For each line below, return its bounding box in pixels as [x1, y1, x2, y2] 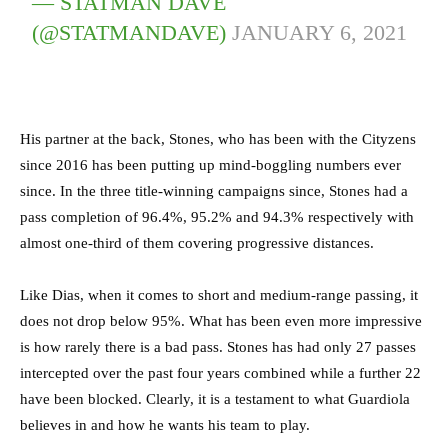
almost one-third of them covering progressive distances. [20, 235, 374, 252]
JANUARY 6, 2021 [232, 20, 408, 46]
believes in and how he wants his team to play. [20, 417, 310, 434]
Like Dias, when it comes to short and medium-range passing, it [20, 287, 418, 304]
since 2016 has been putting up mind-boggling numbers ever [20, 157, 401, 174]
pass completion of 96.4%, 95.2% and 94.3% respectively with [20, 209, 414, 226]
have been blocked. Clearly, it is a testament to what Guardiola [20, 391, 410, 408]
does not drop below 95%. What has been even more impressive [20, 313, 422, 330]
